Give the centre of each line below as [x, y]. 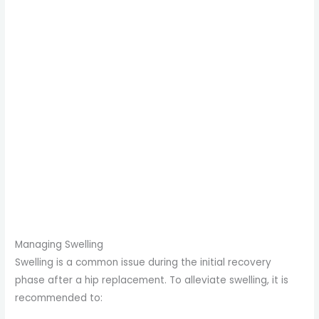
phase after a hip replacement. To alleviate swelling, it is [152, 281]
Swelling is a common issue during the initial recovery [143, 263]
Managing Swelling [59, 245]
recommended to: [59, 298]
